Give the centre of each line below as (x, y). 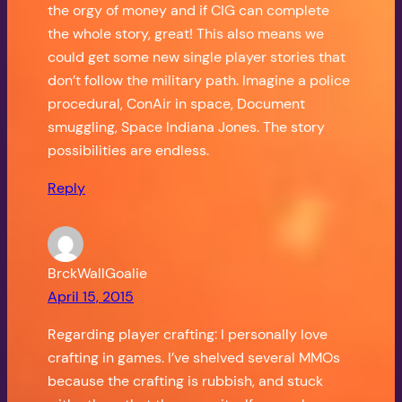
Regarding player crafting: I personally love (188, 335)
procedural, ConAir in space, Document (177, 104)
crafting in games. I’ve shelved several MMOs (194, 358)
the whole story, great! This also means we (186, 34)
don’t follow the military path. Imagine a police (199, 81)
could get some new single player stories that (197, 57)
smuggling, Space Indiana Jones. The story (187, 127)
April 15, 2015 (91, 297)
